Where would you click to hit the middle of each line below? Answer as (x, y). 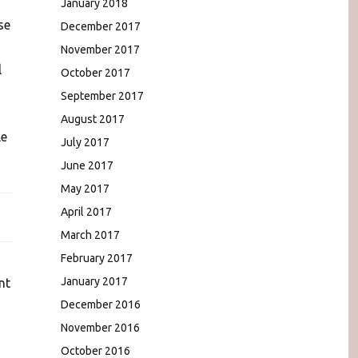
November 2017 (100, 49)
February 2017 (97, 258)
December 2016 (101, 304)
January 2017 (94, 281)
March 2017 (90, 235)
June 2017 (87, 165)
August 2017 (93, 119)
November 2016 (100, 327)
